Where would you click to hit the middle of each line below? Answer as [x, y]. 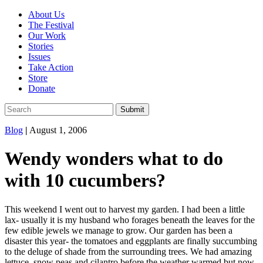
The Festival [51, 25]
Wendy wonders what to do [114, 159]
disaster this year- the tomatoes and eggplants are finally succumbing [131, 241]
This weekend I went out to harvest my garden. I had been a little [125, 209]
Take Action [51, 67]
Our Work [47, 36]
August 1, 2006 [57, 130]
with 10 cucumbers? [85, 181]
